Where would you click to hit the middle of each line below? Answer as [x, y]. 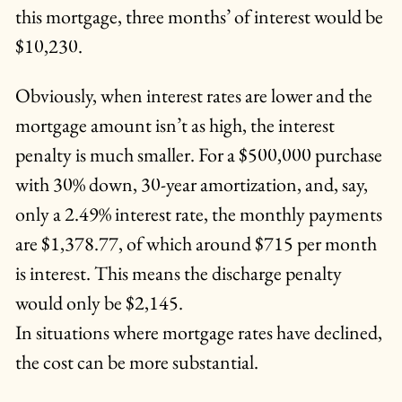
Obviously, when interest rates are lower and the [193, 96]
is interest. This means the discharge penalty [178, 274]
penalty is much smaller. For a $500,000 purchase [198, 155]
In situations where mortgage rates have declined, [198, 333]
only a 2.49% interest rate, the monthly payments [198, 214]
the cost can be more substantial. [136, 363]
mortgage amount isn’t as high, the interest [175, 126]
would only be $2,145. [99, 303]
